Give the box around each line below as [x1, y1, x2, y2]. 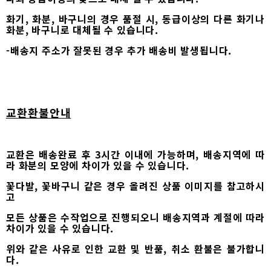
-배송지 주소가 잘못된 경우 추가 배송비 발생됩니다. [6, 42, 232, 57]
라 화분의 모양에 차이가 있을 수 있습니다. [6, 157, 190, 172]
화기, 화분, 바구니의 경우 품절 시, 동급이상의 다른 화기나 [6, 11, 265, 26]
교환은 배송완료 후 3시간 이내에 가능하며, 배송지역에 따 [6, 146, 265, 162]
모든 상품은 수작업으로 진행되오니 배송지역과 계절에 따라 [6, 209, 265, 224]
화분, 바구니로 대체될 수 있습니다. [6, 22, 159, 37]
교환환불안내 [6, 104, 71, 120]
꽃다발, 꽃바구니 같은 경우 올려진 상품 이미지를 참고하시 [6, 178, 265, 193]
